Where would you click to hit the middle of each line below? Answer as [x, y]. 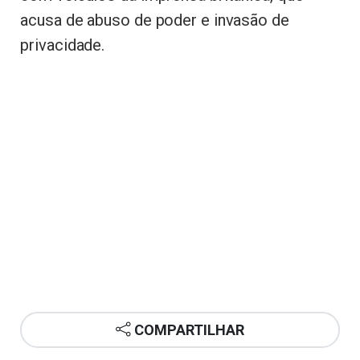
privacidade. [63, 45]
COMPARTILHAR [189, 329]
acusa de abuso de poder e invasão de [155, 20]
